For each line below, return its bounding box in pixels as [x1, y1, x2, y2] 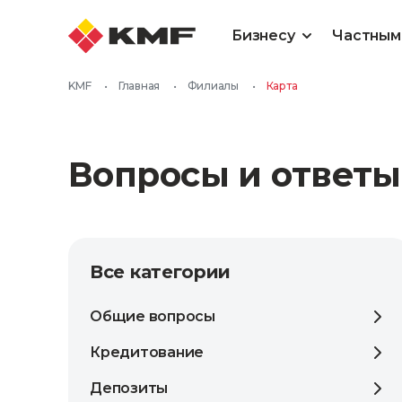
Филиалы [187, 79, 239, 92]
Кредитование [90, 344, 205, 361]
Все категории [90, 261, 232, 283]
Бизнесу [232, 27, 295, 44]
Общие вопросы [90, 308, 215, 325]
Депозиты [90, 380, 169, 397]
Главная [118, 79, 161, 92]
